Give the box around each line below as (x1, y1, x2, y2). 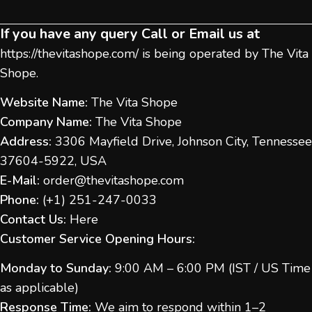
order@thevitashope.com (43, 171, 184, 189)
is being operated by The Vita (139, 45, 309, 62)
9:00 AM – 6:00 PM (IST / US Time (111, 259, 311, 276)
